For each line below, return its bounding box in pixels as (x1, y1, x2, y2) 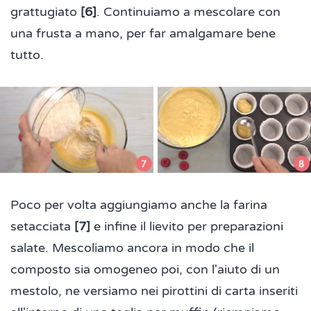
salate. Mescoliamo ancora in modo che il (10, 240, 254, 256)
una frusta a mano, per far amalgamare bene (10, 26, 276, 42)
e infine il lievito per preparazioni (90, 219, 283, 235)
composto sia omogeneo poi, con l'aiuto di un (10, 262, 280, 278)
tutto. (10, 47, 44, 63)
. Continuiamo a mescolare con (96, 4, 280, 20)
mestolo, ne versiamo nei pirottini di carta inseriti (10, 283, 298, 299)
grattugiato (10, 4, 81, 20)
